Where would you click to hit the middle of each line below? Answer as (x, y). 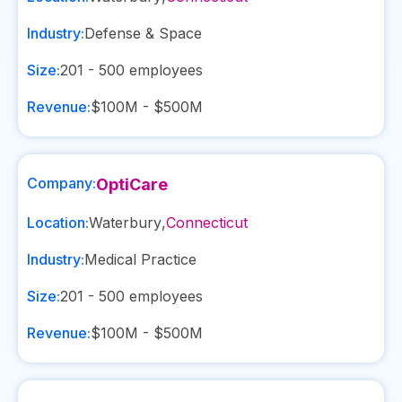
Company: (61, 183)
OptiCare (132, 184)
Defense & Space (143, 33)
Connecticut (207, 223)
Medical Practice (140, 259)
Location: (58, 223)
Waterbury (125, 223)
